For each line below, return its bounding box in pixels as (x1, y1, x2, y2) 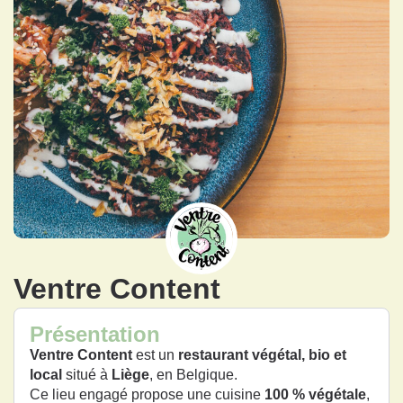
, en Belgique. (149, 366, 237, 382)
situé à (62, 366, 112, 382)
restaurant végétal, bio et (178, 346, 346, 363)
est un (132, 346, 178, 363)
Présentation (30, 321, 160, 346)
